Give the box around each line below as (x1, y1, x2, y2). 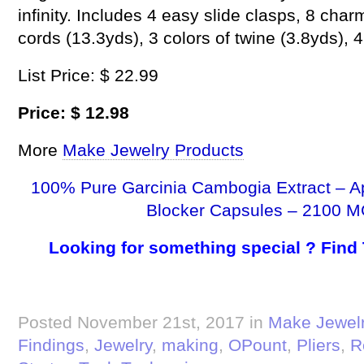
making (162, 336, 219, 354)
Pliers (297, 336, 340, 354)
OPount (228, 336, 287, 354)
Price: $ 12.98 (18, 103, 129, 122)
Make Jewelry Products (63, 141, 244, 159)
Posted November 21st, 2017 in (18, 313, 268, 331)
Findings (18, 336, 84, 354)
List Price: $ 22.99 (18, 66, 158, 84)
